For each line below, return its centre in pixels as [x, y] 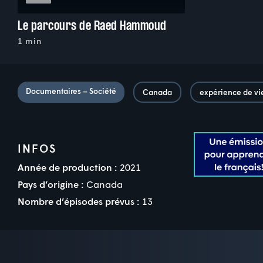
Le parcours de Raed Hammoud [92, 25]
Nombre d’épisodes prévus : [78, 201]
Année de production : [67, 167]
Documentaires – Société [71, 91]
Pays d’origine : [50, 184]
